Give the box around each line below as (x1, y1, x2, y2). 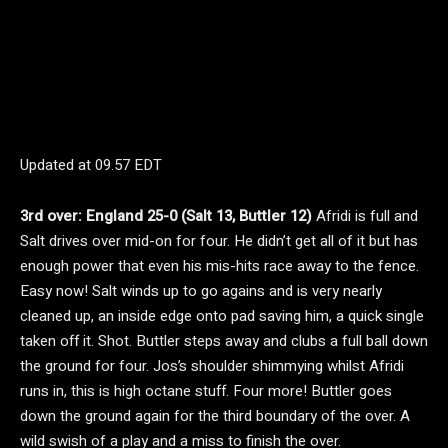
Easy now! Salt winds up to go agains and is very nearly (20, 280, 382, 302)
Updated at (20, 154, 95, 176)
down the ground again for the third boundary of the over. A (20, 405, 410, 427)
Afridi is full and (316, 205, 418, 227)
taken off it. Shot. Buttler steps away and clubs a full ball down (20, 330, 428, 352)
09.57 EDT (95, 154, 162, 176)
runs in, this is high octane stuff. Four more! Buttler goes (20, 380, 392, 402)
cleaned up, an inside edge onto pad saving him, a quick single (20, 305, 424, 327)
